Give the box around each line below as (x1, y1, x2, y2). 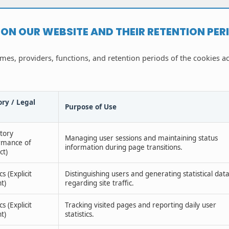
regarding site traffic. (65, 178, 134, 188)
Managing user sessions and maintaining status (65, 133, 218, 143)
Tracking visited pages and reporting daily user (65, 200, 216, 210)
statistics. (65, 210, 94, 219)
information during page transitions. (65, 143, 182, 152)
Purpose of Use (65, 102, 117, 112)
